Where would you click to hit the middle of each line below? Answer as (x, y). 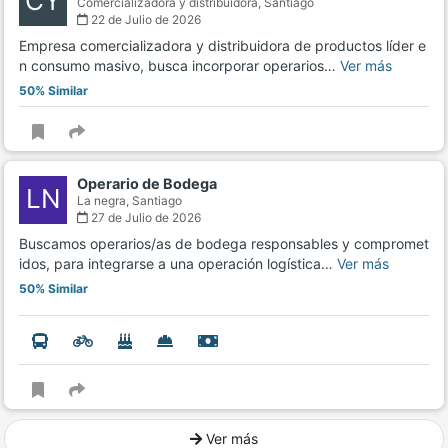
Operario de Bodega (147, 184)
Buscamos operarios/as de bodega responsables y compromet (224, 244)
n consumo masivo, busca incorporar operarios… (179, 66)
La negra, (104, 201)
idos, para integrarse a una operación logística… (178, 264)
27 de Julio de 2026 (144, 218)
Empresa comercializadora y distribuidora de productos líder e (222, 46)
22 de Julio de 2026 (144, 20)
